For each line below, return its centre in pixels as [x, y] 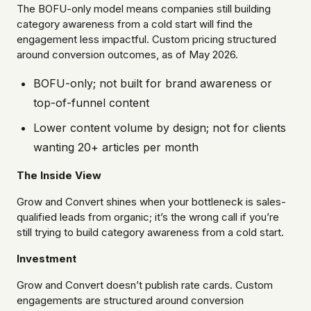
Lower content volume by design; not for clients [160, 128]
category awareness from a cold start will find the [135, 24]
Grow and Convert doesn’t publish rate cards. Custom [145, 285]
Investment [47, 259]
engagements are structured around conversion [130, 301]
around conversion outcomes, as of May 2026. [127, 55]
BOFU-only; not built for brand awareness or [153, 84]
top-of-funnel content [91, 103]
